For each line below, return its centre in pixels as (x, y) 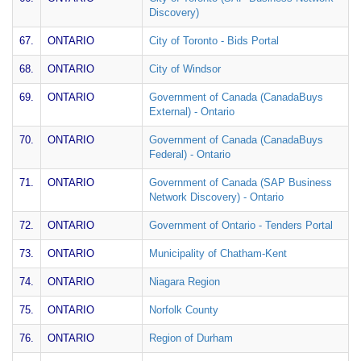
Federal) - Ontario (190, 154)
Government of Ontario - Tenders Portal (241, 225)
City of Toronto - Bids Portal (214, 41)
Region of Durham (191, 338)
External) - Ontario (192, 112)
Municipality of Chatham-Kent (218, 253)
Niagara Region (185, 282)
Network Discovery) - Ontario (216, 197)
